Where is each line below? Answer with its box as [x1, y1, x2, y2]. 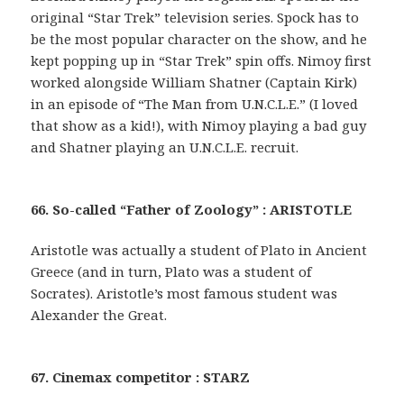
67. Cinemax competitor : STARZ [31, 368, 251, 387]
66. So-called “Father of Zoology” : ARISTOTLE [31, 200, 353, 219]
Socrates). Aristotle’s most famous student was [31, 284, 338, 303]
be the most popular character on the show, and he [31, 30, 368, 49]
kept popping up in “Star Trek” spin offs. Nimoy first [31, 51, 372, 70]
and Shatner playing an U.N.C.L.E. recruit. [31, 138, 299, 157]
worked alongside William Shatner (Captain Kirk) [31, 73, 358, 92]
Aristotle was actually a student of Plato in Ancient [31, 241, 368, 260]
